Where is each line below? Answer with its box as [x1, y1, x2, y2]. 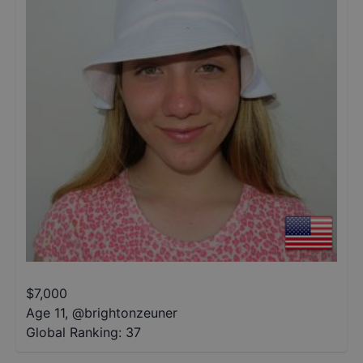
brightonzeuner [84, 305, 177, 321]
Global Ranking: [26, 324, 122, 340]
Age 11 [26, 305, 65, 321]
